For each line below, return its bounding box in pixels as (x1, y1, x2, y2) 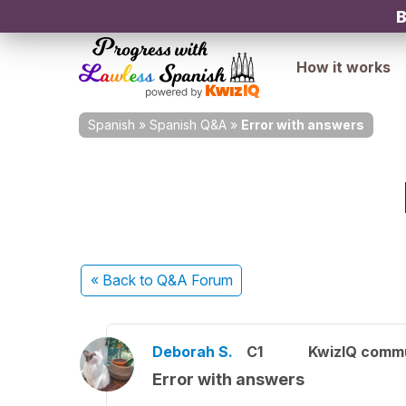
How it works (296, 58, 391, 76)
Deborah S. (152, 343, 233, 361)
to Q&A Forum (139, 271, 233, 289)
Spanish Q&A (150, 117, 227, 132)
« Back (90, 271, 140, 289)
